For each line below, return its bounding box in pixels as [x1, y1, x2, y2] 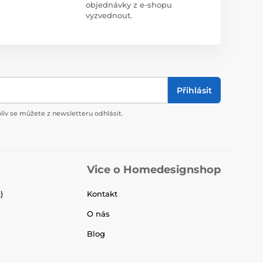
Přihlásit [177, 85, 212, 96]
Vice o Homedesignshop [87, 163, 221, 176]
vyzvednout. [85, 11, 132, 20]
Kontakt [87, 189, 117, 198]
